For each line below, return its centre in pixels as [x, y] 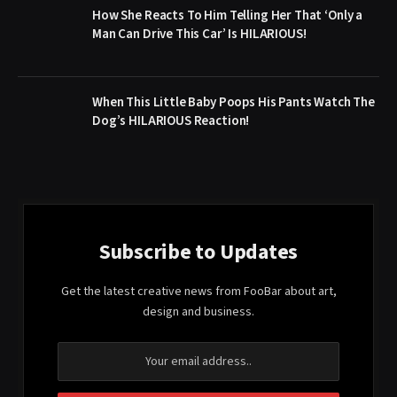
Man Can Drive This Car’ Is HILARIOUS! [199, 34]
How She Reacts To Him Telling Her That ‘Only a [228, 15]
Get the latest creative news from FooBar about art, [198, 291]
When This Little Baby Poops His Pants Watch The [234, 102]
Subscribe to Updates [198, 252]
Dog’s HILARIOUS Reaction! [171, 121]
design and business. [198, 311]
